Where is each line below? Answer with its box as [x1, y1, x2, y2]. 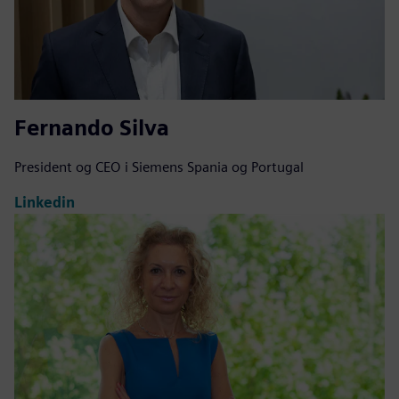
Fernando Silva [14, 114, 169, 141]
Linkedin [14, 194, 75, 212]
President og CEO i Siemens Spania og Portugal [14, 158, 304, 175]
